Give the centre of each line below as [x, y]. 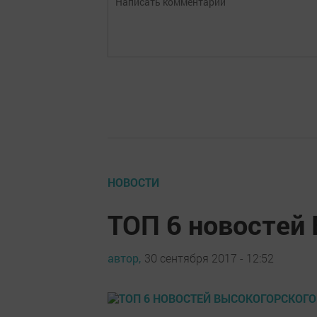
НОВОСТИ [133, 182]
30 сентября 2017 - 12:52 [209, 258]
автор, [124, 258]
